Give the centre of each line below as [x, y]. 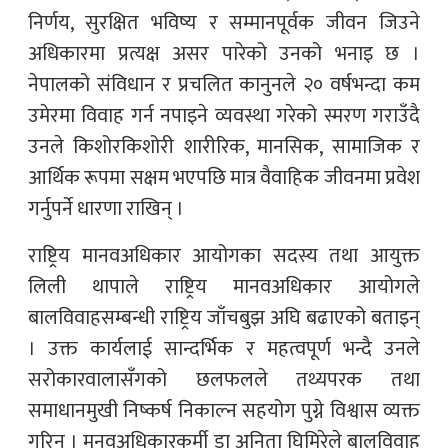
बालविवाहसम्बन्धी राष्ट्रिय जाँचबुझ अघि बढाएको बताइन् [224, 318]
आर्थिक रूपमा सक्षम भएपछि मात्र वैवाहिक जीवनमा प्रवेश [224, 178]
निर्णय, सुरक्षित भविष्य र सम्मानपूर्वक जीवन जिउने [224, 23]
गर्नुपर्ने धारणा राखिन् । [106, 209]
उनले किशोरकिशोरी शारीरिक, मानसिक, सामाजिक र [224, 147]
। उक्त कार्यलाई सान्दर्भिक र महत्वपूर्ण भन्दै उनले [224, 349]
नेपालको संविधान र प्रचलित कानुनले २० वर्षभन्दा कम [224, 85]
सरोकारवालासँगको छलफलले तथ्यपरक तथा [224, 380]
